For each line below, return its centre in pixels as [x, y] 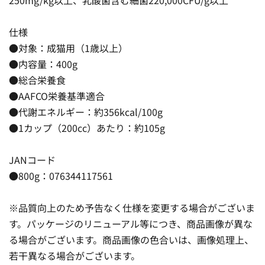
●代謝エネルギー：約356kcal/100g [86, 112]
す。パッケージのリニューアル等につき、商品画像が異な [131, 223]
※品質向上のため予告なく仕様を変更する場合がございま [132, 207]
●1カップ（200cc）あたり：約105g [87, 127]
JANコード [32, 159]
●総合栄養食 [37, 80]
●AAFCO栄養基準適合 [57, 96]
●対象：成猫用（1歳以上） [68, 48]
